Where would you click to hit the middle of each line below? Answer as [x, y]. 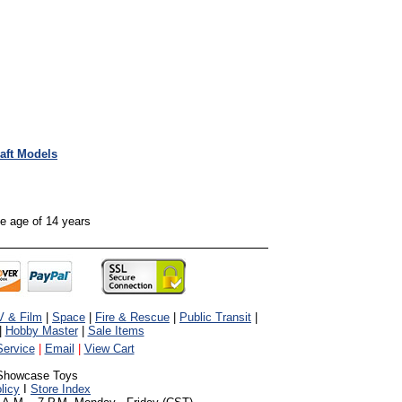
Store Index [61, 389]
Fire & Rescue [132, 317]
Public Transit [215, 317]
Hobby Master [41, 331]
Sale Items [116, 331]
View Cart [109, 349]
